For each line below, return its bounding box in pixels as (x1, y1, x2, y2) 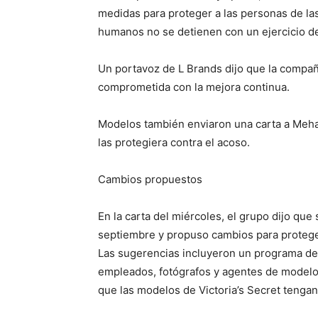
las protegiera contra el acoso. (98, 135, 250, 149)
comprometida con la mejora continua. (98, 79, 290, 94)
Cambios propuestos (98, 172, 202, 186)
